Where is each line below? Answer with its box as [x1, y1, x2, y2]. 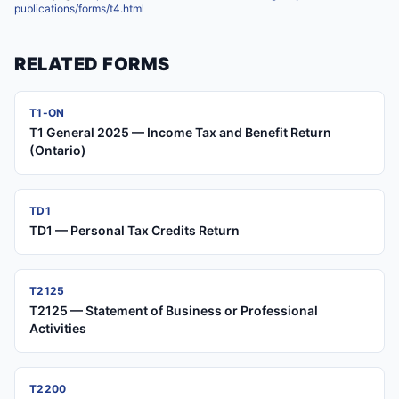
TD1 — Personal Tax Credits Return [29, 223, 240, 238]
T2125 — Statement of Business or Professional [29, 303, 318, 318]
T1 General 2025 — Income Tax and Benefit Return [29, 125, 331, 140]
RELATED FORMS [14, 53, 170, 75]
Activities [29, 321, 86, 336]
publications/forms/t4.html [14, 2, 144, 15]
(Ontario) [29, 142, 86, 158]
